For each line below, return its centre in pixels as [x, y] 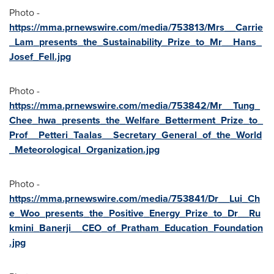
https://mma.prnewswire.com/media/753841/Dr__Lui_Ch [135, 198]
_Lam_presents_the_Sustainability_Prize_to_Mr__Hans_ [135, 42]
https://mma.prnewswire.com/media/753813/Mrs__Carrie [136, 27]
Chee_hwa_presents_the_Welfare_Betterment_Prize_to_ [136, 120]
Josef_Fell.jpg [40, 57]
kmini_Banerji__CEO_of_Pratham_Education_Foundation [136, 228]
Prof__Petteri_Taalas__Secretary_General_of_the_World [135, 135]
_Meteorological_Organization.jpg [84, 150]
